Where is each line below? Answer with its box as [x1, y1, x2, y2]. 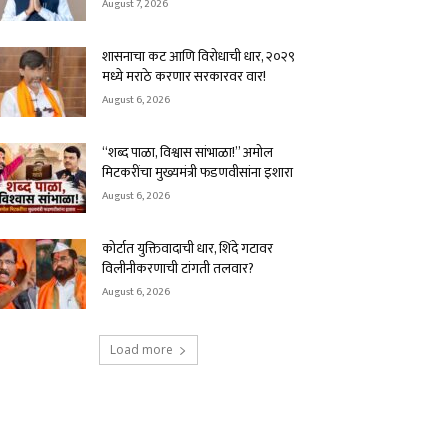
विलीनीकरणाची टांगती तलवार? [102, 257, 254, 280]
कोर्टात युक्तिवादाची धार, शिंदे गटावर [102, 237, 273, 260]
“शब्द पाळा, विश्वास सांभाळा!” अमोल [102, 141, 273, 164]
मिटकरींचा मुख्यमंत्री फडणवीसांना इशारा [102, 161, 293, 184]
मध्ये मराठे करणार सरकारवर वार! [102, 65, 266, 88]
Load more [109, 341, 173, 358]
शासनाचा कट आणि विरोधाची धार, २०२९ [102, 45, 295, 68]
